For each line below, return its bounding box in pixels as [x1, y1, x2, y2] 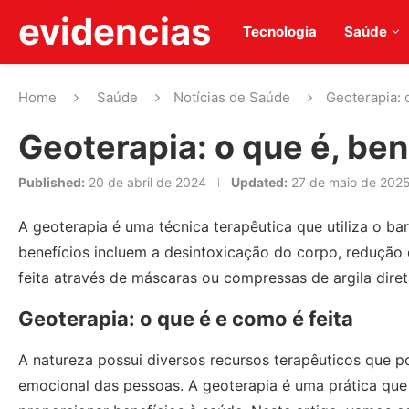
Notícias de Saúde [173, 89, 290, 106]
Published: [18, 174, 85, 190]
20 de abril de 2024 [89, 174, 206, 190]
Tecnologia [243, 23, 317, 40]
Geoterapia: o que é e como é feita [18, 307, 353, 330]
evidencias [18, 9, 211, 54]
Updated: [231, 174, 288, 190]
